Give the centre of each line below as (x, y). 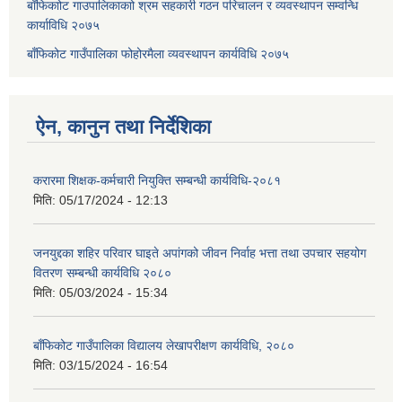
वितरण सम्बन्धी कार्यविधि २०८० (102, 273)
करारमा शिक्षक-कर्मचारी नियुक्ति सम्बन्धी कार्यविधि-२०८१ (157, 181)
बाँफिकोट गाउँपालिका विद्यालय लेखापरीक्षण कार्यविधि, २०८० (164, 346)
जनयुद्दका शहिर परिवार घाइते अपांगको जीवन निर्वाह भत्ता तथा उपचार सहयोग (200, 253)
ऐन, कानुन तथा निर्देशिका (123, 127)
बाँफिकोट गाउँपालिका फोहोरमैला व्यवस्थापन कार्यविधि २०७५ (158, 54)
